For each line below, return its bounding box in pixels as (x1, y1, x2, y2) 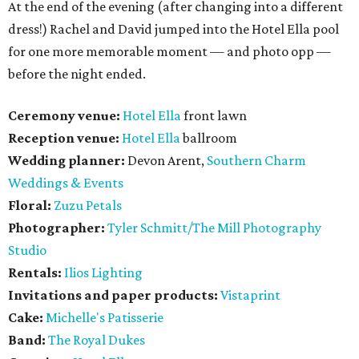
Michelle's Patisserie (46, 309, 163, 326)
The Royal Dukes (48, 332, 145, 349)
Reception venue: (8, 130, 122, 147)
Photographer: (8, 220, 105, 236)
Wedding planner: (8, 152, 127, 169)
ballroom (180, 130, 237, 147)
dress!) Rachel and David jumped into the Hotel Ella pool (8, 21, 339, 38)
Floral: (8, 197, 51, 214)
